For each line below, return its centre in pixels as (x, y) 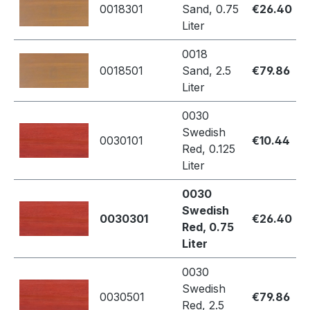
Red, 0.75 (208, 227)
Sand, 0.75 (210, 9)
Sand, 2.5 (207, 71)
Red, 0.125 (209, 149)
